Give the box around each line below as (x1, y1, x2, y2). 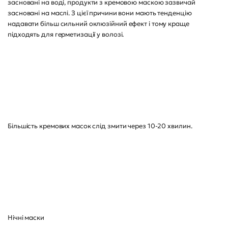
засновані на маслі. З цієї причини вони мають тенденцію (8, 9, 192, 17)
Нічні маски (8, 213, 44, 222)
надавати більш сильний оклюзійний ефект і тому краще (8, 19, 189, 28)
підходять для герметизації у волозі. (8, 30, 124, 39)
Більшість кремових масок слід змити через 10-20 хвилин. (8, 122, 192, 130)
